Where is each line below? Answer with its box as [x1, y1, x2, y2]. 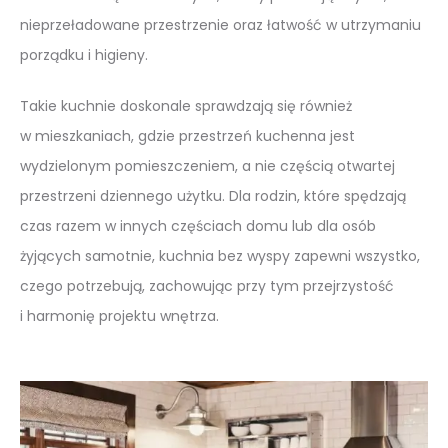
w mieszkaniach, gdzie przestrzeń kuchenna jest [20, 125, 355, 146]
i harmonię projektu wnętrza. [20, 305, 219, 326]
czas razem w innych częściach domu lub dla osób [20, 215, 376, 236]
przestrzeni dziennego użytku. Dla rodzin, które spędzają [20, 185, 406, 206]
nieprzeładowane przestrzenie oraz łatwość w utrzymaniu [20, 14, 421, 35]
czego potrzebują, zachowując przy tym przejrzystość [20, 275, 394, 296]
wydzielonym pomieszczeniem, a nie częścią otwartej [20, 155, 395, 176]
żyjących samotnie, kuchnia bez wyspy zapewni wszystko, [20, 245, 420, 266]
